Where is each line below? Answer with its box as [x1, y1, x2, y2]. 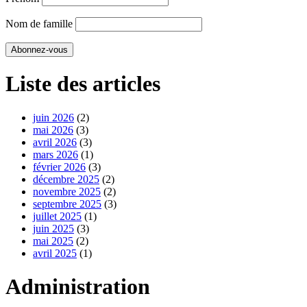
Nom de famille [5, 17, 73, 29]
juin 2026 [33, 111, 74, 123]
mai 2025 [33, 234, 73, 247]
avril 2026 [33, 136, 77, 148]
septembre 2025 [33, 197, 101, 210]
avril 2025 [33, 247, 77, 259]
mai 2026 [33, 123, 73, 136]
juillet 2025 [33, 210, 82, 222]
